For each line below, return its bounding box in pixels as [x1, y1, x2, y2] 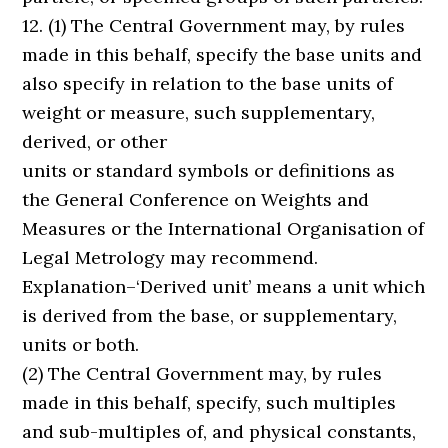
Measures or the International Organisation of [22, 217, 425, 240]
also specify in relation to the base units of [22, 72, 394, 95]
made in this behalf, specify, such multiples [22, 391, 397, 414]
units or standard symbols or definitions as [22, 159, 396, 182]
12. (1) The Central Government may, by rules [22, 14, 406, 37]
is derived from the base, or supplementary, [22, 304, 398, 327]
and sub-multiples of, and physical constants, [22, 420, 417, 443]
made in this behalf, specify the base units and [22, 43, 423, 66]
